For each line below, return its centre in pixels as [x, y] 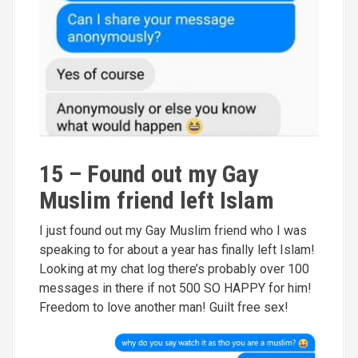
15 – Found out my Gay [149, 174]
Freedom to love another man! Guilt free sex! [164, 308]
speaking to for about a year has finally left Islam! [177, 250]
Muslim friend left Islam [157, 201]
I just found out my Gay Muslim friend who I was [173, 231]
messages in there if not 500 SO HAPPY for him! [175, 288]
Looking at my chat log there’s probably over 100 [174, 269]
